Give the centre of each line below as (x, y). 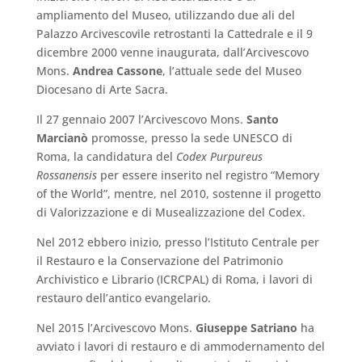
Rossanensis (66, 175)
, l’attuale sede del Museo (232, 70)
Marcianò (63, 137)
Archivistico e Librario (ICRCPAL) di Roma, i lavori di (174, 279)
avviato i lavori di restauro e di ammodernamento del (180, 346)
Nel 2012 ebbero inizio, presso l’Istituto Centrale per (177, 242)
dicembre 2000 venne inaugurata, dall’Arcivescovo (172, 52)
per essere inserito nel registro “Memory (208, 175)
